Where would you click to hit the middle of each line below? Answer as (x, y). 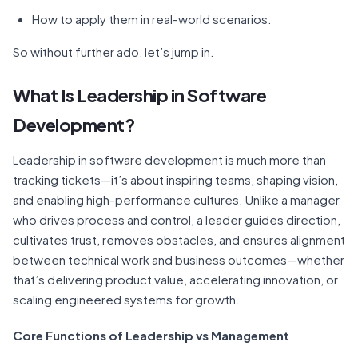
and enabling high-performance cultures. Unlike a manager (176, 199)
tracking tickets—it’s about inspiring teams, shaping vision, (175, 179)
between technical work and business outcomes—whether (179, 259)
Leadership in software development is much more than (169, 159)
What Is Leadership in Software (139, 95)
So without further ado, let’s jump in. (113, 52)
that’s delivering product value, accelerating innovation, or (175, 279)
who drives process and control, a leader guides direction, (177, 219)
